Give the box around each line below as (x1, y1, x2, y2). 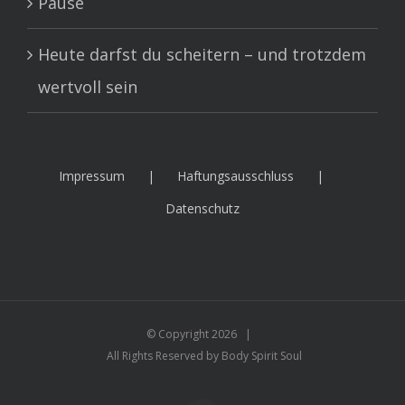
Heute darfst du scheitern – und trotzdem (38, 43, 366, 66)
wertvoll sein (38, 76, 137, 99)
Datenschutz (165, 200, 240, 218)
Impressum (59, 167, 125, 185)
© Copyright (146, 326, 212, 343)
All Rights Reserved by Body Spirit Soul (103, 348, 302, 364)
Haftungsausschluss (177, 167, 294, 185)
